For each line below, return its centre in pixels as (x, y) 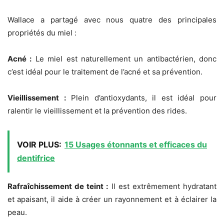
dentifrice (36, 158)
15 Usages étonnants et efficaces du (136, 145)
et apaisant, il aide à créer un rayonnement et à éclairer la (112, 199)
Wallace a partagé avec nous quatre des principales (112, 20)
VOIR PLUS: (39, 145)
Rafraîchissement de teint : (58, 186)
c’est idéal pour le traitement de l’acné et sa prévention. (105, 72)
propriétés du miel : (42, 33)
